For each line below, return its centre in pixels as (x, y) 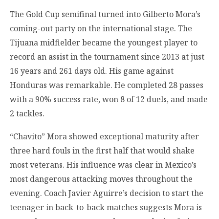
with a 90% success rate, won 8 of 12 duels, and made (109, 99)
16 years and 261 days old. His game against (92, 71)
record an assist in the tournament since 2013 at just (107, 56)
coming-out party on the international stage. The (101, 28)
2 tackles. (27, 113)
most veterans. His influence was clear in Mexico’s (103, 165)
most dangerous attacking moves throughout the (101, 179)
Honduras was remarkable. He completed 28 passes (107, 85)
